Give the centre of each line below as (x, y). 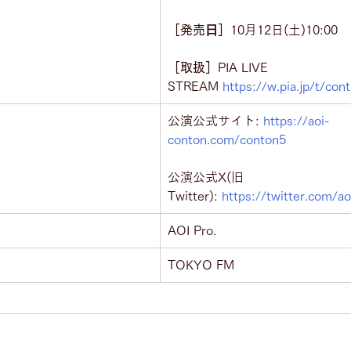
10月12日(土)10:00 (284, 30)
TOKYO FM (201, 265)
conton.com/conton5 (227, 139)
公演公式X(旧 (206, 177)
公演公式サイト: (215, 121)
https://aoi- (297, 121)
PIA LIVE (245, 67)
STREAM (195, 86)
